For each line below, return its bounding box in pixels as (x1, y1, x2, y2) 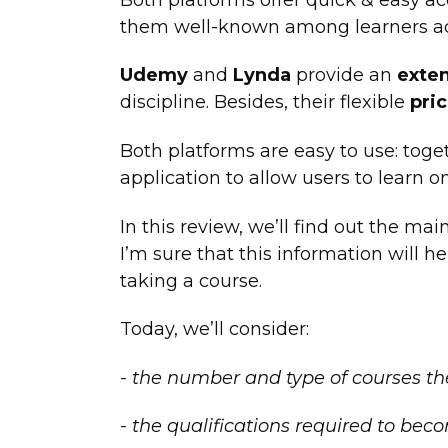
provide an (290, 64, 397, 87)
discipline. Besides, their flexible (119, 91, 405, 114)
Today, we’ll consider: (119, 318, 309, 341)
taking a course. (119, 269, 267, 292)
